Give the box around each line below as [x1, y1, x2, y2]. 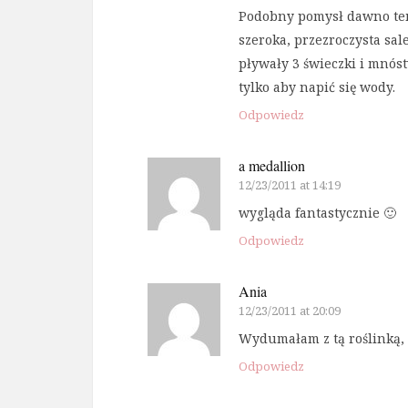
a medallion [239, 156, 305, 176]
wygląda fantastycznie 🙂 [239, 204, 396, 222]
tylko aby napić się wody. [239, 78, 395, 97]
